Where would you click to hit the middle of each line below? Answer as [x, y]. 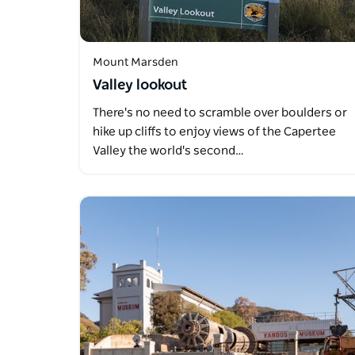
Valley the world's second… [168, 151]
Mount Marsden [136, 63]
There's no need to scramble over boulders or [220, 113]
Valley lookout [140, 86]
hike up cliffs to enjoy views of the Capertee [214, 132]
